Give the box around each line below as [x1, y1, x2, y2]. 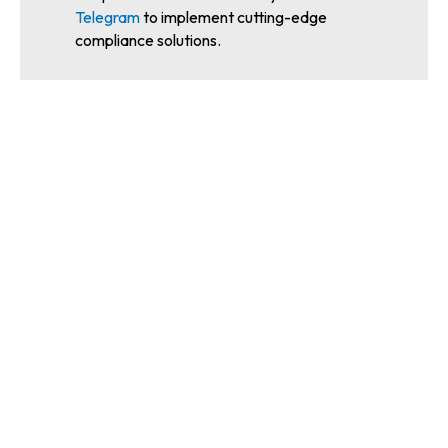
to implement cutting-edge [140, 7, 327, 28]
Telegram [75, 7, 140, 28]
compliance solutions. [75, 30, 221, 51]
